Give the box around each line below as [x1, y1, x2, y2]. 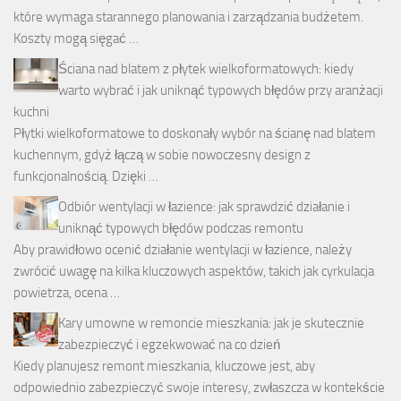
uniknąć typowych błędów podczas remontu [58, 220, 303, 237]
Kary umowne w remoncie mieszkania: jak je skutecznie [58, 315, 364, 332]
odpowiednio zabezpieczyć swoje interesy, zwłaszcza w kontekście [13, 380, 385, 397]
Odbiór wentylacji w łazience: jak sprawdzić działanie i [58, 199, 350, 216]
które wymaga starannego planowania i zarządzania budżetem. [13, 9, 363, 26]
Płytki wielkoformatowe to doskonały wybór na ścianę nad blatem [13, 125, 376, 142]
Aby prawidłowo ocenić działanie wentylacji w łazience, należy [13, 242, 352, 259]
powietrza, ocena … [13, 285, 120, 302]
